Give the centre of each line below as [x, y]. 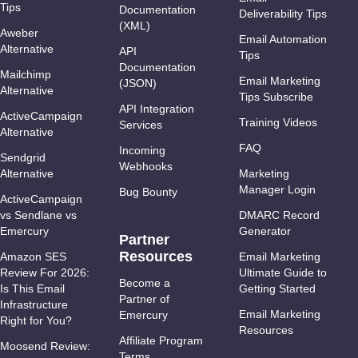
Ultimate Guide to [282, 272]
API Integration [157, 109]
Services [141, 125]
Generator [265, 231]
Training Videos [278, 122]
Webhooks [146, 166]
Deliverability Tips [282, 14]
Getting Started [277, 288]
